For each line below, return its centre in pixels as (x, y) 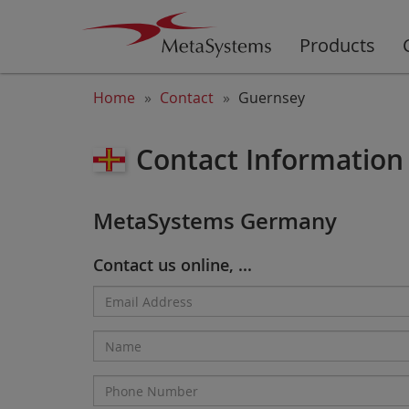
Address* (125, 318)
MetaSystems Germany (215, 221)
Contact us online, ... (173, 265)
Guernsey (272, 98)
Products (337, 45)
